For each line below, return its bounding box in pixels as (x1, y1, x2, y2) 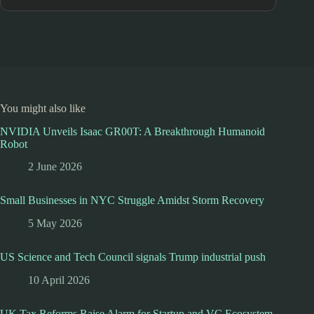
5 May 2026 (28, 217, 82, 230)
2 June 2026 (28, 161, 82, 173)
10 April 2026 (28, 273, 90, 286)
